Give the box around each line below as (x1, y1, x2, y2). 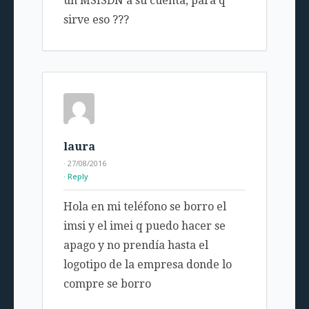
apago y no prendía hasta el (63, 239, 208, 252)
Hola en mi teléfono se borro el (63, 200, 226, 214)
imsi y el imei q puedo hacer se (63, 219, 226, 233)
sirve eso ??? (63, 13, 129, 27)
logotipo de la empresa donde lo (63, 258, 232, 272)
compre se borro (63, 277, 151, 291)
